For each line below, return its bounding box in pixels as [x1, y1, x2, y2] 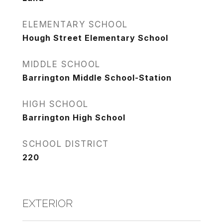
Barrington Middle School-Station [22, 73, 172, 83]
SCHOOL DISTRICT [22, 139, 109, 149]
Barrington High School [22, 112, 125, 122]
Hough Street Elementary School [22, 33, 168, 43]
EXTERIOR [22, 197, 73, 210]
